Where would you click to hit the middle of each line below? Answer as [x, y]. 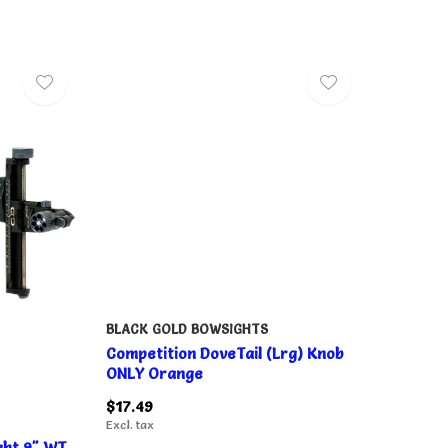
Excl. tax [129, 424]
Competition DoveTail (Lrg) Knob [224, 353]
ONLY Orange [154, 373]
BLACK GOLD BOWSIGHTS [186, 328]
